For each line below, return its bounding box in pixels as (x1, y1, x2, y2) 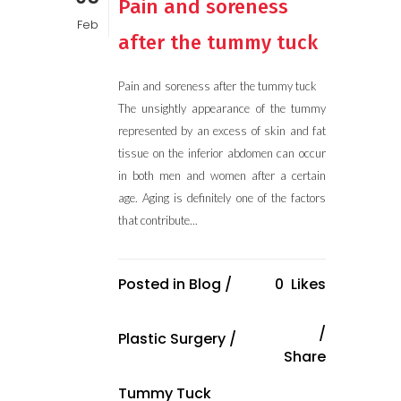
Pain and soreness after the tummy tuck (118, 79, 326, 93)
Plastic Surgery (118, 328, 226, 349)
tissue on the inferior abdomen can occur (118, 146, 326, 160)
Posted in (118, 274, 189, 294)
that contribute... (118, 213, 198, 227)
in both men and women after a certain (118, 168, 326, 183)
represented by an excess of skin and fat (118, 124, 326, 138)
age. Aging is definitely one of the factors (118, 191, 326, 205)
